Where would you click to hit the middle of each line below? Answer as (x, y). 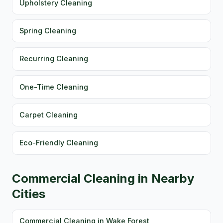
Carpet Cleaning (49, 115)
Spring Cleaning (48, 30)
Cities (29, 194)
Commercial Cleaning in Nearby (103, 178)
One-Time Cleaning (54, 87)
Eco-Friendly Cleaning (59, 143)
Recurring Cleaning (54, 59)
